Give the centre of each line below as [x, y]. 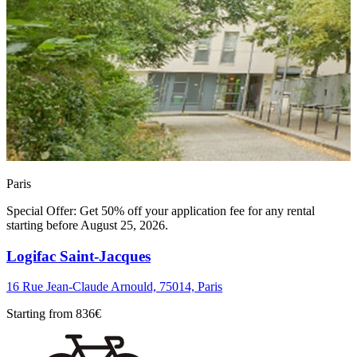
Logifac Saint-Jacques [78, 256]
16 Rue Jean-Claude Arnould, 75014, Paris [114, 287]
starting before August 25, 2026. [87, 225]
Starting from [41, 314]
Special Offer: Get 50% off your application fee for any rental [161, 210]
